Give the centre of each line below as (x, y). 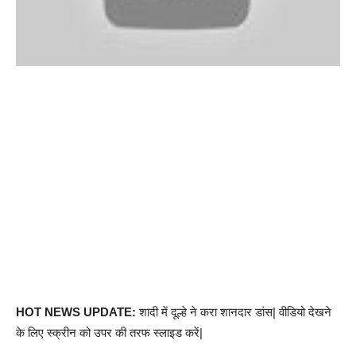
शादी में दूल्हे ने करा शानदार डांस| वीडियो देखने (234, 312)
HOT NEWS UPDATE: (76, 312)
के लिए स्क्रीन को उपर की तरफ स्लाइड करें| (109, 333)
